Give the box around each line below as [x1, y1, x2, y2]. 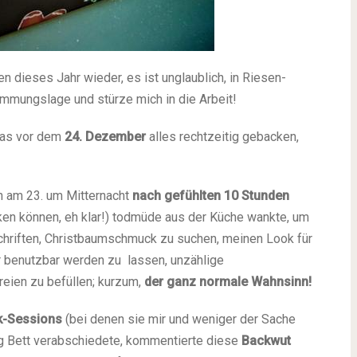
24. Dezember [65, 129, 146, 144]
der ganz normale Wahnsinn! [141, 274, 312, 289]
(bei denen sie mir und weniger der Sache [62, 312, 296, 327]
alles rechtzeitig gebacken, [146, 129, 299, 144]
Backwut [241, 333, 291, 348]
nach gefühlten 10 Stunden [132, 188, 289, 203]
